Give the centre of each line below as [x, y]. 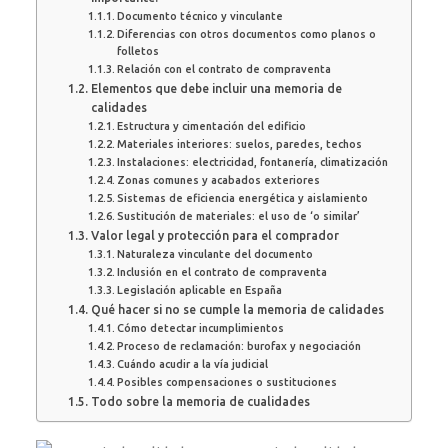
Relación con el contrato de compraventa [223, 69]
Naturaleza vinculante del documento [214, 254]
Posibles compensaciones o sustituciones [226, 382]
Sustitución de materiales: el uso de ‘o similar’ [238, 216]
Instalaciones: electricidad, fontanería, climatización [252, 162]
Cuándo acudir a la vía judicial [192, 364]
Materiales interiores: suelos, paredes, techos [239, 144]
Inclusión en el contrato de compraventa [221, 272]
